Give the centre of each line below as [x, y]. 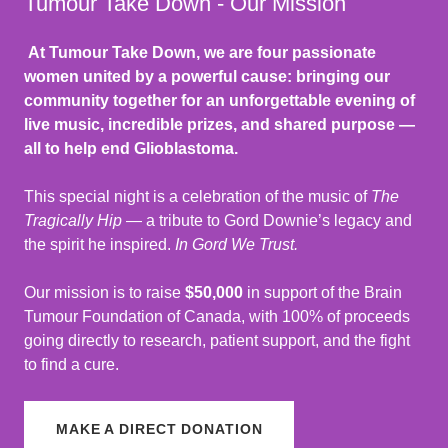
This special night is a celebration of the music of [197, 196]
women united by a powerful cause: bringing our [207, 76]
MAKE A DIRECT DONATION [159, 428]
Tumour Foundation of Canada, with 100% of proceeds [217, 316]
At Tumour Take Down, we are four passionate [202, 52]
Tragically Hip [73, 220]
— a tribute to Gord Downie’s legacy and [267, 220]
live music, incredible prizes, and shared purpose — [219, 124]
